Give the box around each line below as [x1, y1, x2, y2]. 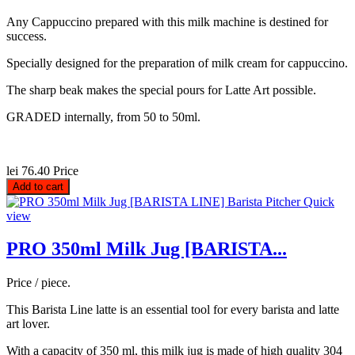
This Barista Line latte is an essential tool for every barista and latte [6, 303, 339, 317]
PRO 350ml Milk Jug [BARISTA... [6, 239, 287, 260]
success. [6, 29, 47, 43]
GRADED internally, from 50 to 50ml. [6, 109, 200, 124]
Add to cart [13, 180, 63, 193]
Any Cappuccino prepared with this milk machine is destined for [6, 14, 328, 29]
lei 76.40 [6, 163, 50, 177]
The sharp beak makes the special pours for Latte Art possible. [6, 82, 316, 97]
